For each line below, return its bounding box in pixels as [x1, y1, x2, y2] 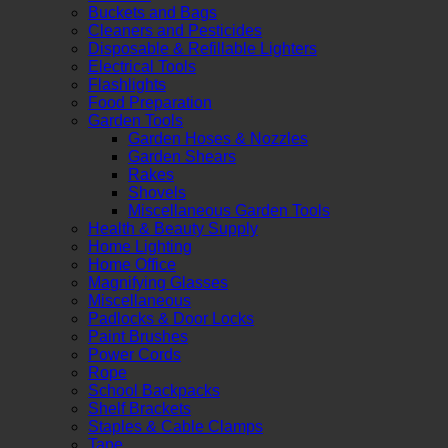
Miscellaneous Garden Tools [128, 201, 330, 219]
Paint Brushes [88, 327, 188, 345]
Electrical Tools [88, 57, 196, 75]
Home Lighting [88, 237, 192, 255]
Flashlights [88, 75, 166, 93]
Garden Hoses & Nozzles [128, 129, 308, 147]
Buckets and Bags [88, 3, 217, 21]
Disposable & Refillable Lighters [88, 39, 317, 57]
